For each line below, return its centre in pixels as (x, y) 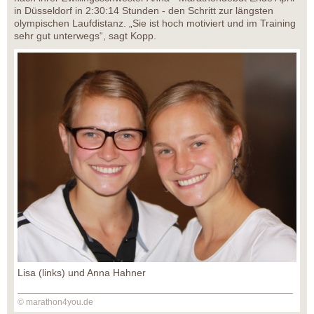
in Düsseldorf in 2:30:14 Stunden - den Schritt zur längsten (144, 11)
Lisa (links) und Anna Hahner (82, 272)
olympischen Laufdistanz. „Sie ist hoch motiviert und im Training (155, 23)
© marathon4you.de (55, 302)
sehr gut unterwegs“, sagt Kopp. (85, 36)
